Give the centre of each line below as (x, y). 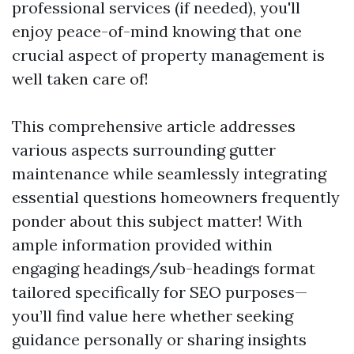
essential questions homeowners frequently (176, 197)
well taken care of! (80, 79)
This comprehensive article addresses (154, 126)
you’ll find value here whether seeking (153, 316)
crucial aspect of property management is (168, 55)
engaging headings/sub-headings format (164, 268)
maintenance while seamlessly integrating (169, 173)
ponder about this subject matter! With (157, 221)
